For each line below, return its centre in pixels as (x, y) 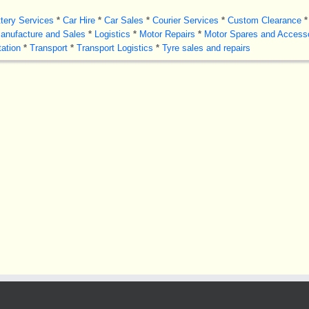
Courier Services (185, 20)
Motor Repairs (167, 34)
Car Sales (123, 20)
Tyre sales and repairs (206, 48)
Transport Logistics (114, 48)
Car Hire (79, 20)
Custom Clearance (264, 20)
